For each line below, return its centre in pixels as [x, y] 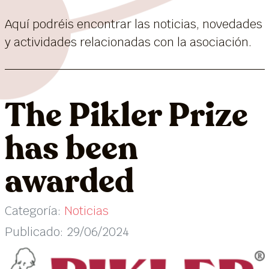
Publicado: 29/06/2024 [67, 231]
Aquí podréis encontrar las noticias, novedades [133, 24]
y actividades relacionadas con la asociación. [128, 42]
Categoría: [34, 210]
